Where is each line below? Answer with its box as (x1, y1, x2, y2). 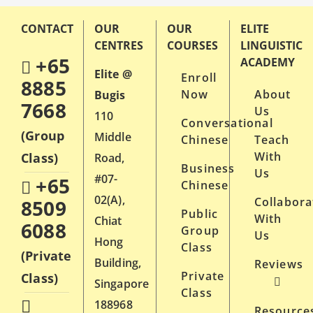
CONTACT (21, 21, 73, 37)
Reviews (254, 256, 303, 272)
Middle (94, 129, 131, 145)
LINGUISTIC (240, 38, 303, 54)
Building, (94, 255, 142, 271)
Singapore (94, 276, 150, 292)
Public (181, 206, 219, 222)
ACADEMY (240, 54, 295, 71)
